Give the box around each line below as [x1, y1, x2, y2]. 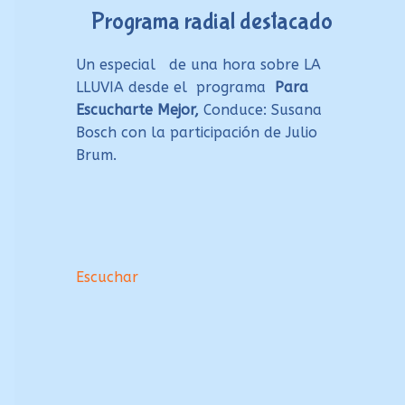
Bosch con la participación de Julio [75, 124, 317, 142]
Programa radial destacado [90, 8, 333, 36]
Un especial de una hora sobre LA [75, 56, 321, 74]
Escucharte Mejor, [75, 101, 199, 119]
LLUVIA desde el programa [75, 79, 275, 97]
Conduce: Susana [198, 101, 322, 119]
